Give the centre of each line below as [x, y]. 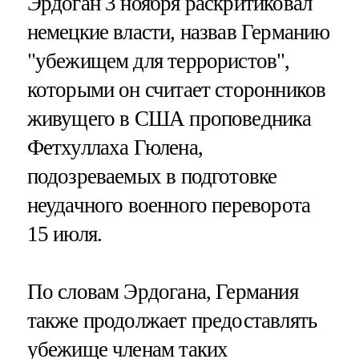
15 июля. [65, 234]
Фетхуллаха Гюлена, [115, 148]
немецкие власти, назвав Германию [178, 32]
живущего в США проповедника [169, 119]
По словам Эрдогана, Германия [162, 291]
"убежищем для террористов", [158, 61]
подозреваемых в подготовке [152, 177]
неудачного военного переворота [169, 206]
